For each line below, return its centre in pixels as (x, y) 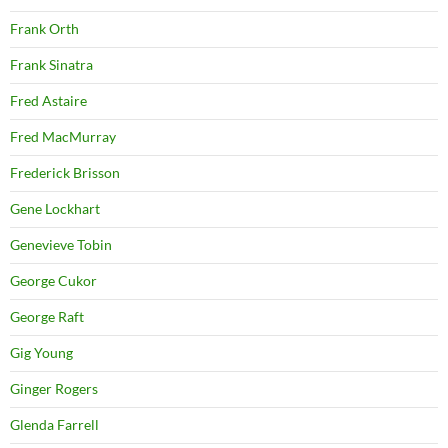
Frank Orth (44, 29)
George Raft (47, 317)
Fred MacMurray (63, 137)
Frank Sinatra (51, 65)
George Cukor (53, 281)
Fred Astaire (48, 101)
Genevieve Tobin (61, 245)
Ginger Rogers (54, 389)
